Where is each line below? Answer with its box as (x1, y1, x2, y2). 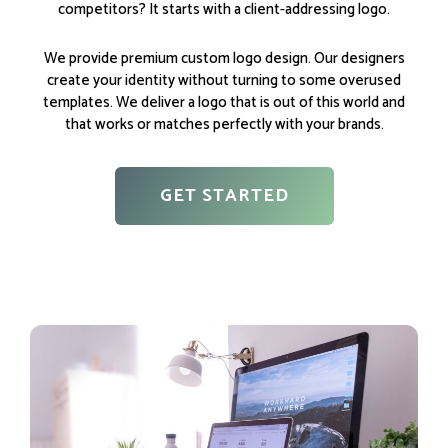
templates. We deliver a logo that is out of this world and (43, 89, 405, 115)
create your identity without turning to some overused (47, 67, 401, 93)
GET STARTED (159, 180, 289, 211)
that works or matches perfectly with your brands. (64, 111, 384, 137)
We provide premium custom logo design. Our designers (43, 45, 405, 71)
